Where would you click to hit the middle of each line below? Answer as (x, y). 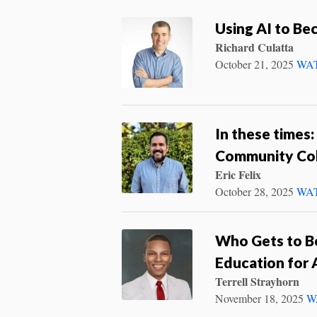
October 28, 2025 (254, 191)
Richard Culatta (254, 47)
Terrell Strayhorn (257, 281)
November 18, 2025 (259, 298)
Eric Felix (238, 174)
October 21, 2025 (254, 64)
